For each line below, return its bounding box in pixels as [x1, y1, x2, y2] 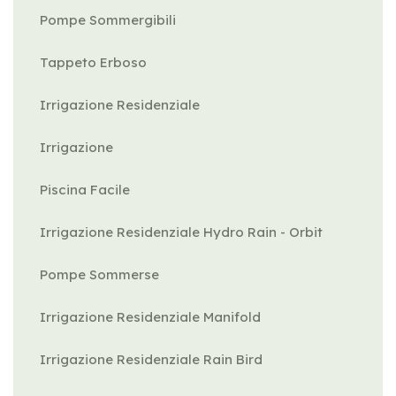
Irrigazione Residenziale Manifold [40, 308, 261, 325]
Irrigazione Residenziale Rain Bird [40, 351, 263, 368]
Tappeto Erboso [40, 54, 147, 71]
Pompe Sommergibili [40, 11, 176, 28]
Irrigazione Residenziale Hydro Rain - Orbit [40, 224, 323, 240]
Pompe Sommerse [40, 266, 159, 283]
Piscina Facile [40, 181, 130, 198]
